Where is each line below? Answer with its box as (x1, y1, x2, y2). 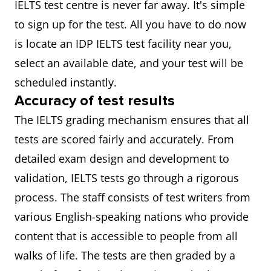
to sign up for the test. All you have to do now (15, 17, 246, 31)
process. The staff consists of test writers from (15, 190, 250, 204)
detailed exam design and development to (15, 151, 229, 166)
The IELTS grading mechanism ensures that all (15, 113, 249, 127)
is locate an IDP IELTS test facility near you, (15, 36, 232, 51)
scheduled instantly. (15, 75, 117, 90)
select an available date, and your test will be (15, 56, 243, 70)
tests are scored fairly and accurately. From (15, 132, 234, 146)
